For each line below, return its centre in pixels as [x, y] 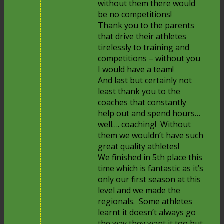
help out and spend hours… [149, 113]
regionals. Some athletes [145, 201]
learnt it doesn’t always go [147, 212]
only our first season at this [150, 179]
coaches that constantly [142, 102]
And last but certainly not [145, 80]
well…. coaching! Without [145, 124]
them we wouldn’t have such [151, 135]
